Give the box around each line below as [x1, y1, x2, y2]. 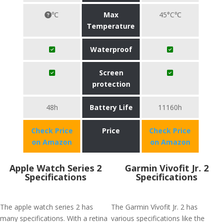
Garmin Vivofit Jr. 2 [124, 162, 209, 174]
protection [92, 79, 130, 89]
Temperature [87, 21, 135, 31]
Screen [99, 68, 123, 77]
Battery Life [89, 103, 133, 112]
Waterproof [90, 45, 132, 54]
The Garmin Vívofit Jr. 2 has [111, 202, 198, 212]
